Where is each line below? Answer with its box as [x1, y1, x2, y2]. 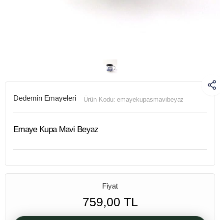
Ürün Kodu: [83, 95, 117, 103]
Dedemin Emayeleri [13, 93, 76, 102]
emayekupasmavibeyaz [117, 95, 184, 103]
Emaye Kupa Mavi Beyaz [13, 124, 99, 134]
